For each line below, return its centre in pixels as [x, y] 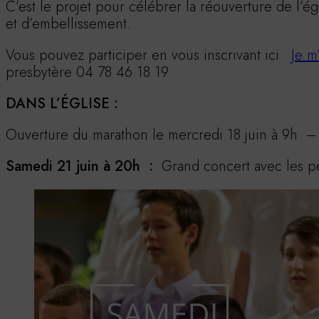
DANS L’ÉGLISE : [62, 103]
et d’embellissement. [68, 23]
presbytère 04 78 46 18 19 [87, 72]
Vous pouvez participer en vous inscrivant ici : [148, 55]
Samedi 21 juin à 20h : [82, 166]
